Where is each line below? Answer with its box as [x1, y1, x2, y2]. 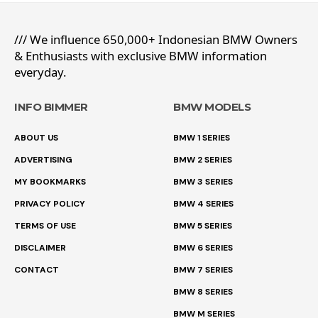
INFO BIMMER [14, 100, 88, 114]
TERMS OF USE [14, 220, 76, 231]
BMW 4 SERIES [173, 198, 234, 209]
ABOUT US [14, 132, 58, 143]
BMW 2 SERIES [173, 154, 232, 165]
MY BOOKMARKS [14, 176, 86, 187]
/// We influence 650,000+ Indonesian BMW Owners [14, 31, 297, 48]
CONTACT [14, 264, 59, 275]
